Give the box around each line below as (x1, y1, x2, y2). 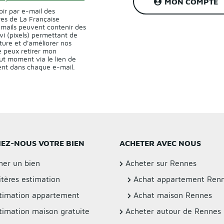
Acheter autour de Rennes (125, 206, 221, 215)
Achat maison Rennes (133, 190, 212, 199)
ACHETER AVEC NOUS (119, 138, 201, 147)
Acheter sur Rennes (125, 158, 196, 167)
